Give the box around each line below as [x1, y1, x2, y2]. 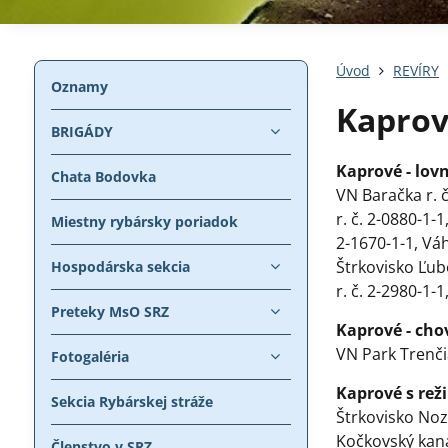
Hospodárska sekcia [50, 256, 190, 276]
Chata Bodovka [50, 166, 156, 186]
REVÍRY [393, 60, 440, 80]
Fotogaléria [50, 346, 129, 366]
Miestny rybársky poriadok [50, 211, 238, 231]
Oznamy [50, 76, 108, 96]
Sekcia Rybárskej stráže [50, 391, 213, 411]
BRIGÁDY [50, 121, 113, 141]
